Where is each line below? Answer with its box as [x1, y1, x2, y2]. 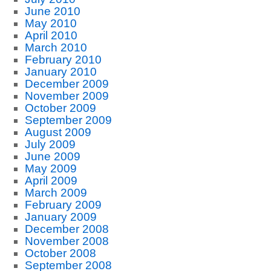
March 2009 [24, 186, 87, 199]
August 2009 [24, 126, 91, 139]
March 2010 [24, 41, 87, 54]
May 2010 [24, 17, 77, 30]
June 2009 [24, 150, 80, 163]
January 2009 [24, 211, 97, 223]
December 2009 [24, 77, 109, 90]
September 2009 [24, 114, 112, 126]
